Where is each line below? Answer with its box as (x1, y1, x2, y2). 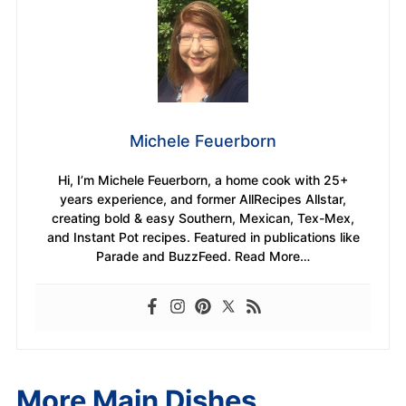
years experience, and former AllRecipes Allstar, (60, 191, 346, 208)
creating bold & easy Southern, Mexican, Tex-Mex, (52, 210, 354, 227)
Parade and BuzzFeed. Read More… (96, 248, 310, 265)
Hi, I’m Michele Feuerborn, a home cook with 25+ (58, 172, 348, 188)
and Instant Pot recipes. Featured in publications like (46, 229, 360, 246)
